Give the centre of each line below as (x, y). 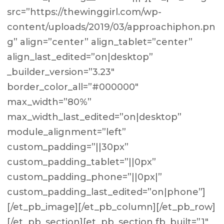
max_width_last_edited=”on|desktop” (94, 117)
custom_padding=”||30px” (68, 147)
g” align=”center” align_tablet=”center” (100, 42)
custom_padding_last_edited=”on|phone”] (106, 192)
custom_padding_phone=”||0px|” (85, 177)
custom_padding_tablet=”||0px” (82, 162)
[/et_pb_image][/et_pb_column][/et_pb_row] (111, 207)
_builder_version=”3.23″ (61, 72)
